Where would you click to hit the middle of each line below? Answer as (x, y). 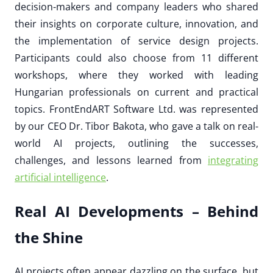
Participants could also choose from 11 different (136, 58)
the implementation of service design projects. (136, 41)
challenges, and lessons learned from (111, 160)
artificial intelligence (60, 177)
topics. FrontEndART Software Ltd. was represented (136, 109)
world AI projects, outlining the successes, (136, 143)
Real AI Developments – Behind (136, 211)
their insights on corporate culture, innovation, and (136, 23)
